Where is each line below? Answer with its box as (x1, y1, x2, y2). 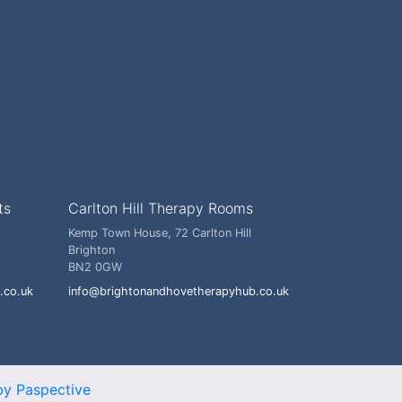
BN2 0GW (68, 260, 122, 274)
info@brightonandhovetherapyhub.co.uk (68, 284, 289, 298)
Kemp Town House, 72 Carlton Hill (68, 226, 251, 240)
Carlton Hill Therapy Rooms (68, 199, 253, 217)
